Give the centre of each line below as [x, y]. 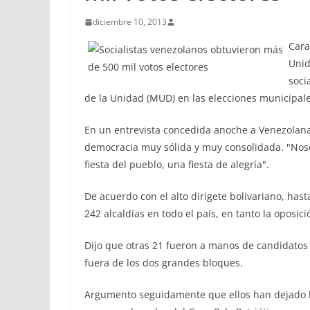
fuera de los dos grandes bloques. [164, 263]
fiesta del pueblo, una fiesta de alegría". [177, 164]
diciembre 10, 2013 [130, 22]
